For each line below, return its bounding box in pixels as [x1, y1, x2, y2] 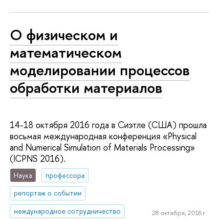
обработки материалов [10, 77, 162, 98]
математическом [10, 42, 122, 63]
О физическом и [10, 24, 118, 45]
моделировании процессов [10, 60, 190, 81]
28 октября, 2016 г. [152, 208, 206, 217]
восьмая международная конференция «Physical [10, 130, 197, 142]
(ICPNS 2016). [10, 152, 66, 165]
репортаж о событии [14, 188, 82, 198]
